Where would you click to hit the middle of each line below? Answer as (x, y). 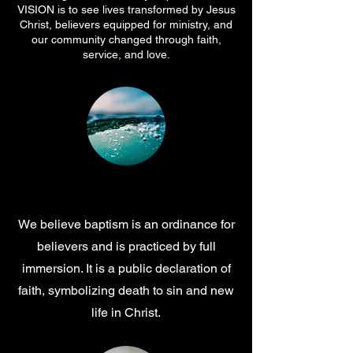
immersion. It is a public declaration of (126, 268)
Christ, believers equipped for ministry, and (126, 24)
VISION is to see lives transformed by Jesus (126, 9)
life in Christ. (126, 312)
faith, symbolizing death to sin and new (126, 290)
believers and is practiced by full (126, 246)
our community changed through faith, (126, 39)
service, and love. (126, 54)
